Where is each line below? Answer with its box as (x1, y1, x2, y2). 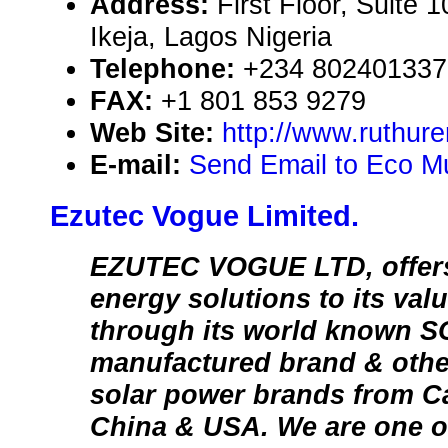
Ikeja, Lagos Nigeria (90, 21, 332, 53)
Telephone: (90, 53, 243, 85)
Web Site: (90, 117, 222, 149)
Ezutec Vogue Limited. (50, 200, 359, 233)
